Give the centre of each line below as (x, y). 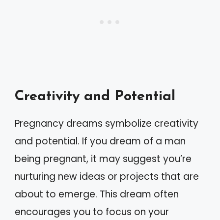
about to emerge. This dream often (97, 194)
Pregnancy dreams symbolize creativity (107, 123)
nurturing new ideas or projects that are (107, 176)
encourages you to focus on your (92, 212)
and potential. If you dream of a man (100, 141)
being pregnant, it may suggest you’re (103, 159)
